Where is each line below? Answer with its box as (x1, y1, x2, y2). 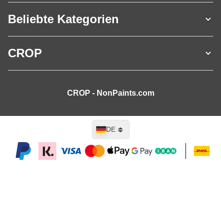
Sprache (91, 120, 117, 128)
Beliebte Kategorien (8, 12, 119, 26)
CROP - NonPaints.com (67, 89, 154, 97)
